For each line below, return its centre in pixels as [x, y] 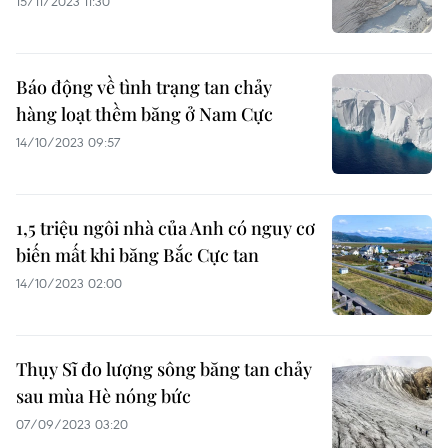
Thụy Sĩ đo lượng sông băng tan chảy [164, 369]
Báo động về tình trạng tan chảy [144, 87]
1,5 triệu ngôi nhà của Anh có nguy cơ [165, 228]
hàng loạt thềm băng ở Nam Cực [144, 114]
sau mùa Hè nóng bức [103, 396]
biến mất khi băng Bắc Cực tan [137, 255]
